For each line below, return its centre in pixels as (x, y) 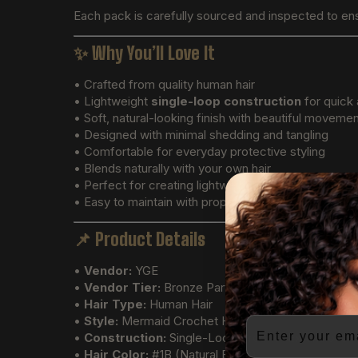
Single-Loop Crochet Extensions (257, 338)
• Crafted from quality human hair (164, 84)
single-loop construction (226, 101)
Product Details (150, 240)
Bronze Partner (203, 288)
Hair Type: (115, 304)
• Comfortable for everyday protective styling (199, 151)
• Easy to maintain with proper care (170, 201)
